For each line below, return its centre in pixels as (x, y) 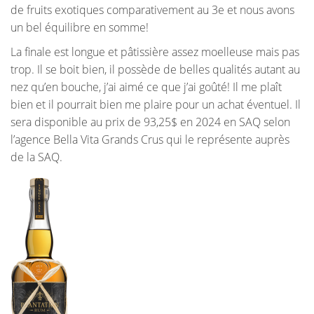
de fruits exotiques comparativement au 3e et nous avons (152, 10)
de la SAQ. (36, 157)
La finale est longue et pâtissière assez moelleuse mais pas (155, 52)
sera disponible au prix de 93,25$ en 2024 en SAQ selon (150, 122)
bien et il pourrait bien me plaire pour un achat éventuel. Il (156, 105)
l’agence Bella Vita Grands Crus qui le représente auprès (150, 140)
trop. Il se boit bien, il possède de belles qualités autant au (155, 70)
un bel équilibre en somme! (80, 28)
